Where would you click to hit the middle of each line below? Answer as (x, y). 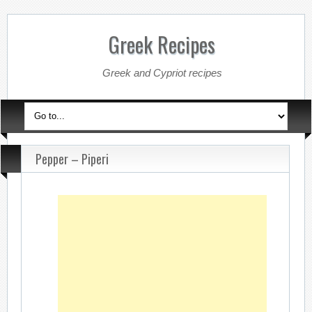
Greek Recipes (162, 44)
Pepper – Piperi (72, 158)
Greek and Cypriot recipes (162, 73)
